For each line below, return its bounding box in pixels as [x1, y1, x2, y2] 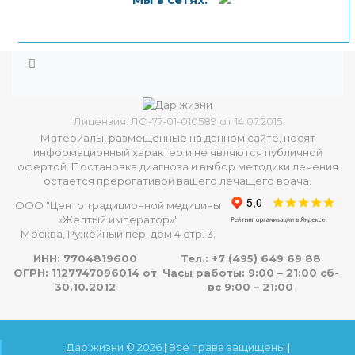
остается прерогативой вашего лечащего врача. [44, 174, 311, 188]
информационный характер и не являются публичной [32, 146, 323, 159]
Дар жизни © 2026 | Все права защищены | [67, 340, 290, 353]
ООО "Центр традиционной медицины [15, 199, 221, 212]
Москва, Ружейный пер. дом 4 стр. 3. [21, 227, 216, 241]
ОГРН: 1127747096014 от [13, 266, 157, 280]
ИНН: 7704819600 [32, 252, 137, 265]
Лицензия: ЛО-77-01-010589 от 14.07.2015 [73, 115, 282, 128]
